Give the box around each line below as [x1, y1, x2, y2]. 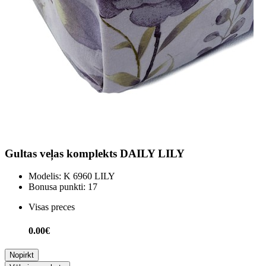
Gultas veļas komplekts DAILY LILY [5, 147, 185, 160]
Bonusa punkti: [28, 182, 85, 192]
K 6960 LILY [61, 171, 115, 182]
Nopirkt [9, 250, 34, 259]
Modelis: [28, 171, 61, 182]
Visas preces [28, 202, 75, 213]
